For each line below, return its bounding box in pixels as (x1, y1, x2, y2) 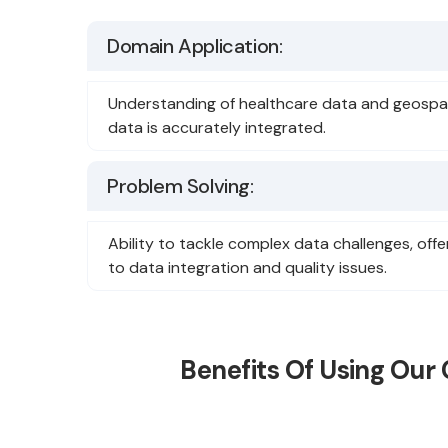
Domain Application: (107, 33, 283, 59)
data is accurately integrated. (108, 117, 326, 138)
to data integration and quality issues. (108, 257, 387, 278)
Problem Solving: (107, 173, 254, 199)
